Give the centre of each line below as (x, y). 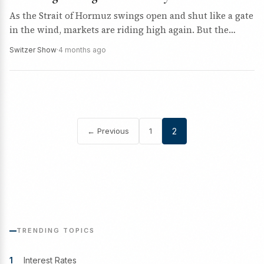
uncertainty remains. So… (65, 44)
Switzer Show (33, 50)
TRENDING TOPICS (56, 230)
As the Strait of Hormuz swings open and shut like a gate (131, 16)
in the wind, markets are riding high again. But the (119, 30)
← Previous (108, 131)
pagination (176, 168)
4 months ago (82, 50)
